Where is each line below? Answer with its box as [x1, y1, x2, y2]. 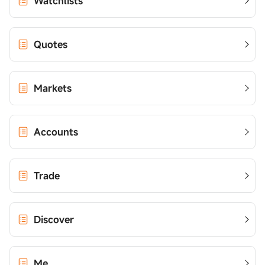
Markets [34, 82, 72, 95]
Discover [34, 213, 74, 226]
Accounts [34, 125, 78, 138]
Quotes [34, 38, 67, 51]
